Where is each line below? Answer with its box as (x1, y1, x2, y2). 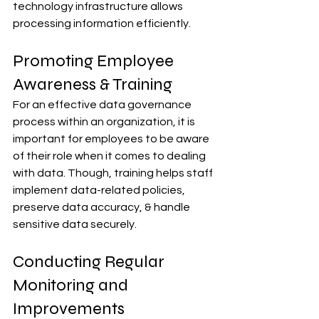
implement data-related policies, (13, 184, 187, 196)
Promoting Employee (13, 50, 177, 71)
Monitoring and (13, 274, 132, 296)
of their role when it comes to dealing (13, 150, 208, 162)
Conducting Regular (13, 251, 168, 272)
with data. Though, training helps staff (13, 167, 215, 179)
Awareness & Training (13, 73, 172, 95)
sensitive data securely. (13, 218, 137, 230)
